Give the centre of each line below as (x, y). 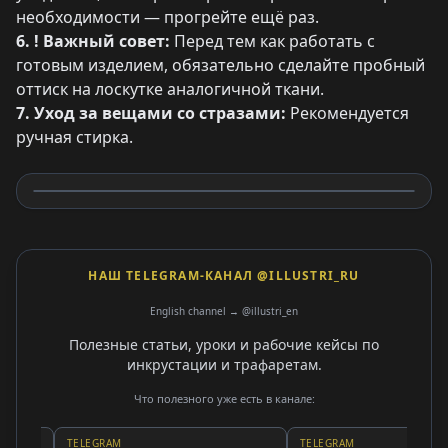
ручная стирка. (74, 137)
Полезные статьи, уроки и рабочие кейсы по (224, 344)
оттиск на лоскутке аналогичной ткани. (170, 89)
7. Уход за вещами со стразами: (151, 113)
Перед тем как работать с (272, 41)
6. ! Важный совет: (93, 41)
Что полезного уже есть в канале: (224, 398)
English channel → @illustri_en (224, 311)
